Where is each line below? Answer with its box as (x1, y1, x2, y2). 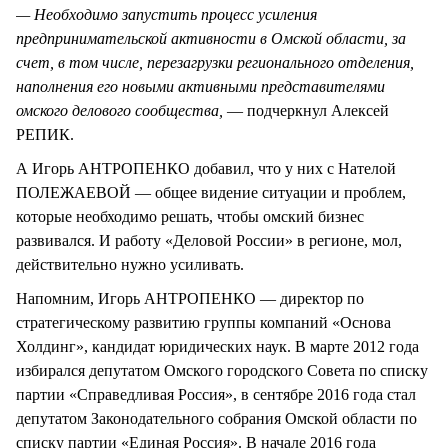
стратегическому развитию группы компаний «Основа (16, 314, 391, 332)
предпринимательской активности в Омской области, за (16, 29, 406, 47)
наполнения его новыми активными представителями (16, 77, 385, 95)
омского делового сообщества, (16, 101, 227, 119)
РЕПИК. (16, 125, 74, 143)
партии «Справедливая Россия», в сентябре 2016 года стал (16, 386, 416, 404)
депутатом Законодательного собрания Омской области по (16, 410, 417, 428)
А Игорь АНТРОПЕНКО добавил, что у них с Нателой (16, 159, 396, 177)
